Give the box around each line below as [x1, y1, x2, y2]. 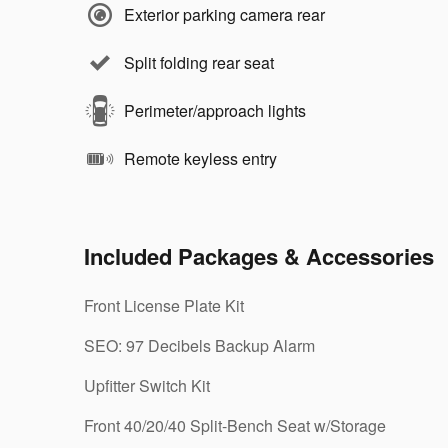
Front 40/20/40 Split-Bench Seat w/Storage [84, 414, 386, 437]
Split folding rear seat [124, 51, 274, 74]
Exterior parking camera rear [124, 3, 325, 26]
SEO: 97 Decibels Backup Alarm [84, 334, 315, 357]
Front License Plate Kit [84, 294, 244, 317]
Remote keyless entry [124, 147, 277, 170]
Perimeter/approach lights [124, 99, 306, 122]
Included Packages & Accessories [84, 240, 434, 272]
